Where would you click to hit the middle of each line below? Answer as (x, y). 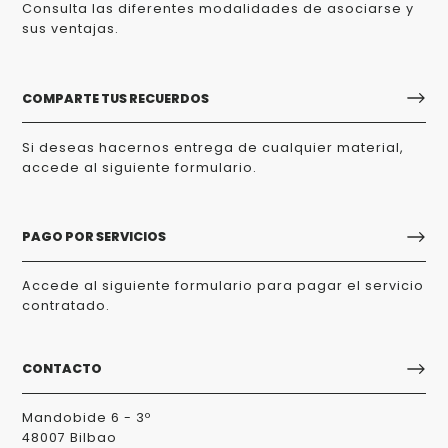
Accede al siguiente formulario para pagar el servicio (223, 286)
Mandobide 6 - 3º (87, 417)
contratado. (66, 306)
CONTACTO (62, 368)
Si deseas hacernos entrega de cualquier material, (213, 147)
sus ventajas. (71, 28)
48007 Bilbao (70, 437)
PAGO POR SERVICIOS (94, 237)
